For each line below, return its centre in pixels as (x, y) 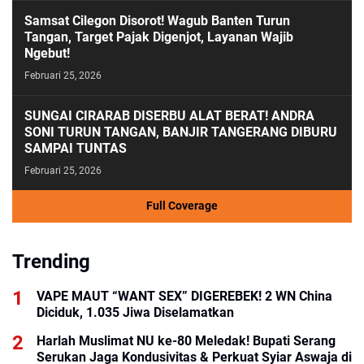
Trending (51, 261)
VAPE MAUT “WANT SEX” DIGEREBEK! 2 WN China (184, 296)
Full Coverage (182, 206)
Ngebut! (47, 53)
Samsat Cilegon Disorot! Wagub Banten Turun (157, 20)
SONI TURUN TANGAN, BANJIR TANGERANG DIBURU (181, 132)
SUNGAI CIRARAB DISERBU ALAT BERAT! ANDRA (169, 115)
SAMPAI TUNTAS (76, 148)
